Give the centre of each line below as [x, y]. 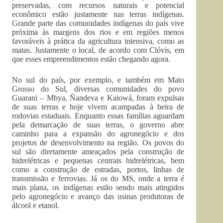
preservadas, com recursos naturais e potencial [98, 5]
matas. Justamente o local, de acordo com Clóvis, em [98, 50]
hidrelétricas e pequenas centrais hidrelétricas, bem [98, 161]
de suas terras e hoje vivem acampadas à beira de [98, 107]
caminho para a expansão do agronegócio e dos [98, 134]
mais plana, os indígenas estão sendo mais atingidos [98, 187]
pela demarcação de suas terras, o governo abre [98, 125]
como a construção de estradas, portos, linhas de [98, 169]
